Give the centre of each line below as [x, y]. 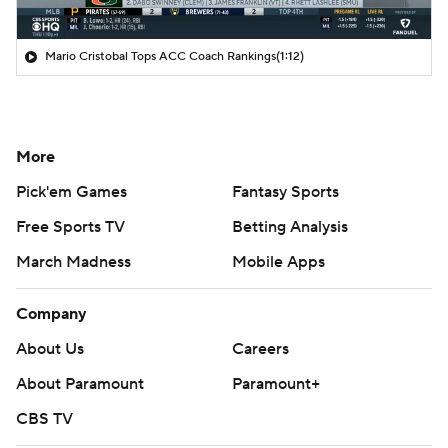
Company [51, 313]
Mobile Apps [278, 261]
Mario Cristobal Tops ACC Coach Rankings [160, 56]
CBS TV [44, 418]
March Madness [73, 261]
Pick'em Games [71, 191]
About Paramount [80, 383]
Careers [260, 348]
